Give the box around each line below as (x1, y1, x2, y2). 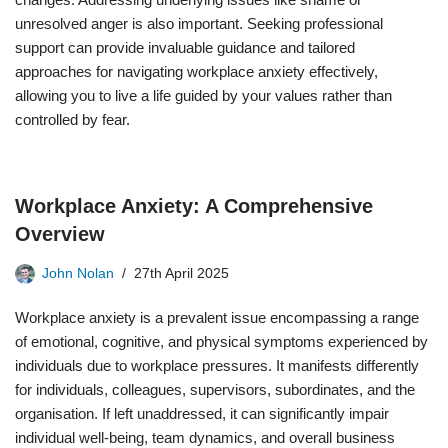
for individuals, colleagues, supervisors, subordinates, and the (15, 381, 415, 398)
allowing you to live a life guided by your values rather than (15, 87, 392, 104)
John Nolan (42, 266, 114, 281)
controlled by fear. (15, 111, 130, 128)
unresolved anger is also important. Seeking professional (15, 15, 383, 32)
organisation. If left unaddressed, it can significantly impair (15, 405, 389, 422)
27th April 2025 (134, 266, 229, 281)
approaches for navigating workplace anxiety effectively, (15, 63, 378, 80)
